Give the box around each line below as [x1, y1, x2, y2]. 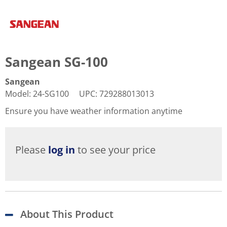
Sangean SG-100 [5, 52, 108, 71]
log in [48, 142, 75, 157]
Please [15, 142, 48, 157]
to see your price [75, 142, 156, 157]
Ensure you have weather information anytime [5, 105, 182, 117]
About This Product [20, 207, 113, 221]
